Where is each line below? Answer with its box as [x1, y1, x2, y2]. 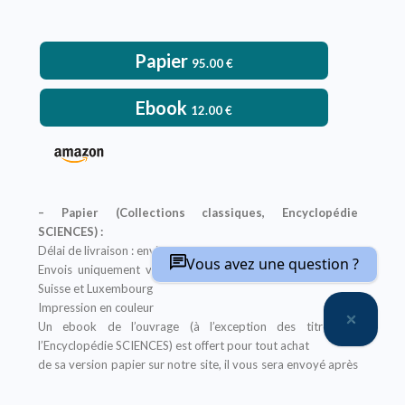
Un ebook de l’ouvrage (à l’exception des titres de [37, 319, 359, 334]
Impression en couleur [37, 300, 154, 316]
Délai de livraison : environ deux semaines [37, 243, 257, 259]
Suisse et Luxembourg [37, 281, 153, 297]
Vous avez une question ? [186, 254, 359, 274]
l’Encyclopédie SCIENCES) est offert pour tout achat [37, 338, 309, 353]
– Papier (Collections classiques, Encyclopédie [37, 205, 359, 221]
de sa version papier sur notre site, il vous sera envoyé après [37, 357, 359, 372]
